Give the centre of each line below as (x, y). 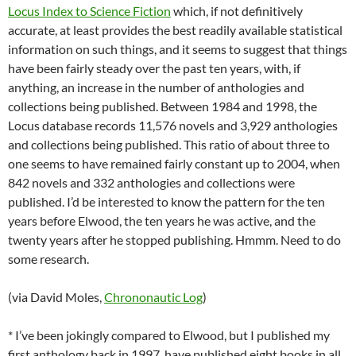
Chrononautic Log (153, 297)
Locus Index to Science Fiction (89, 11)
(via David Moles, (56, 297)
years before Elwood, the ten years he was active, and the (162, 221)
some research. (48, 259)
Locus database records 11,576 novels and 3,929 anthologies (173, 126)
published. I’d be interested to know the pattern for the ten (166, 202)
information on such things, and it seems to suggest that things (178, 49)
